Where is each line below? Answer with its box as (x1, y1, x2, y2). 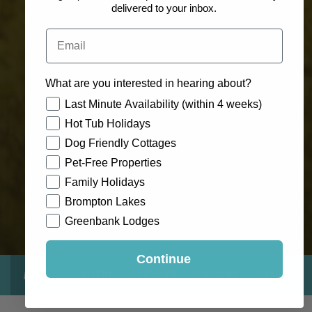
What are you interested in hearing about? (45, 77, 252, 89)
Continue (136, 252, 192, 266)
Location (138, 267, 176, 281)
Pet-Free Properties (65, 157, 162, 169)
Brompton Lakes (65, 196, 146, 208)
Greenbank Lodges (65, 215, 160, 227)
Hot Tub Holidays (65, 118, 151, 130)
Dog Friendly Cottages (65, 137, 177, 149)
